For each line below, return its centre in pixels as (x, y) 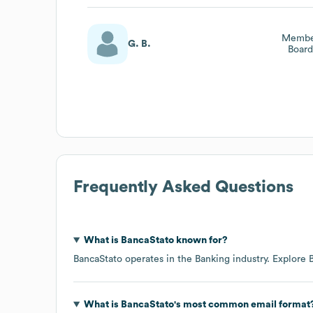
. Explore (288, 259)
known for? (201, 240)
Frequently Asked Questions (183, 187)
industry (248, 259)
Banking (212, 259)
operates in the (159, 259)
